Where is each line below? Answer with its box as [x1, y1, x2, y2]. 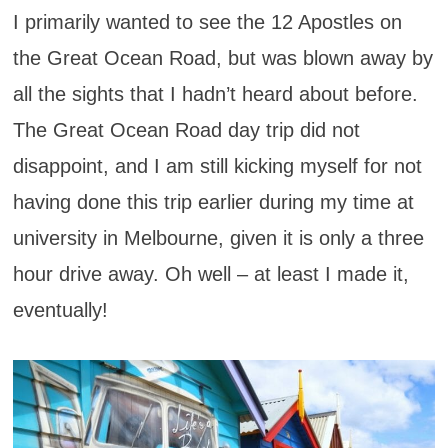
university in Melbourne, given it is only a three [12, 227, 424, 250]
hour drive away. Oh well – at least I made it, [12, 263, 409, 286]
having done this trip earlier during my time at [12, 191, 414, 214]
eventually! [12, 299, 108, 322]
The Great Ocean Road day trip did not [12, 119, 360, 142]
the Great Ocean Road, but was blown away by [12, 47, 433, 70]
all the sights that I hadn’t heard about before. [12, 83, 418, 106]
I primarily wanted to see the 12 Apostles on [12, 11, 402, 34]
